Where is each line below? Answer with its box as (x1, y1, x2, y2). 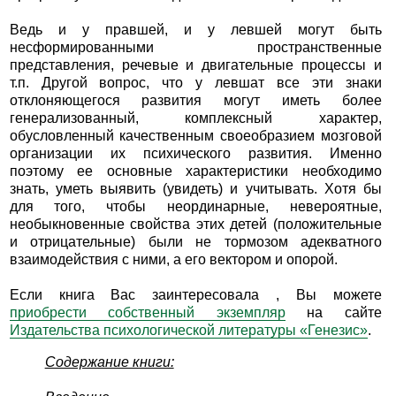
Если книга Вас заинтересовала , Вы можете (9, 287, 383, 303)
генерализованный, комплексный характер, (9, 110, 383, 126)
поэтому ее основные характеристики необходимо (9, 164, 383, 179)
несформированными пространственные (9, 40, 383, 56)
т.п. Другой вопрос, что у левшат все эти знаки (9, 75, 383, 91)
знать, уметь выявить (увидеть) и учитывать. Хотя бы (9, 181, 383, 197)
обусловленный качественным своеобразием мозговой (9, 128, 383, 144)
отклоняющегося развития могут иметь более (9, 93, 383, 109)
